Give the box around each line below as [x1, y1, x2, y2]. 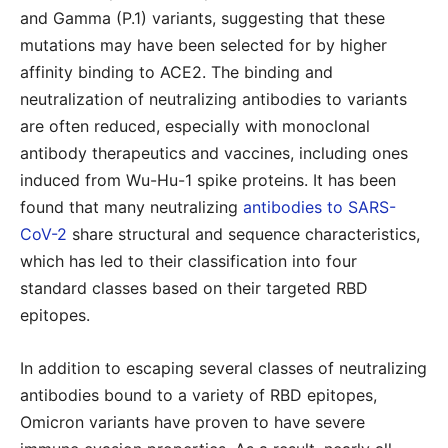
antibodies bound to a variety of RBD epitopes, [20, 385, 377, 405]
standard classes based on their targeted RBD [20, 278, 368, 298]
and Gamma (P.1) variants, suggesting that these [20, 8, 385, 28]
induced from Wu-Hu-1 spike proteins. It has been [20, 170, 396, 190]
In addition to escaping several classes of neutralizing [20, 358, 427, 378]
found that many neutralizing [20, 197, 243, 217]
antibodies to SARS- [243, 197, 396, 217]
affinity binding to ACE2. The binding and [20, 62, 333, 82]
